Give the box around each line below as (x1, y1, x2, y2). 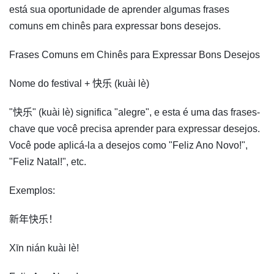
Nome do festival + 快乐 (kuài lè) (9, 78, 149, 89)
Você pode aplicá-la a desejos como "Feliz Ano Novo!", (9, 140, 248, 151)
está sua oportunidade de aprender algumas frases (9, 4, 229, 15)
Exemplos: (9, 185, 55, 196)
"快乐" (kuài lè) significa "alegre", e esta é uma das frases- (9, 107, 260, 118)
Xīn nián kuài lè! (9, 243, 79, 254)
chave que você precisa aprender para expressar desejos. (9, 124, 260, 135)
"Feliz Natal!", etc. (9, 157, 86, 168)
